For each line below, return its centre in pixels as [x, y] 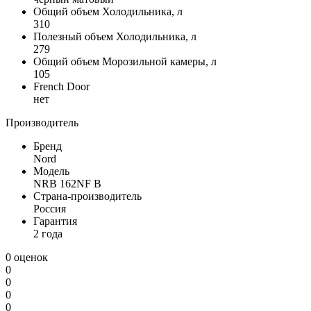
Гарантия [55, 221]
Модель [51, 171]
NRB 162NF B [67, 183]
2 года [48, 233]
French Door [61, 86]
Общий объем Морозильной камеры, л [125, 61]
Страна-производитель [87, 196]
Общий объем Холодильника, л [108, 11]
